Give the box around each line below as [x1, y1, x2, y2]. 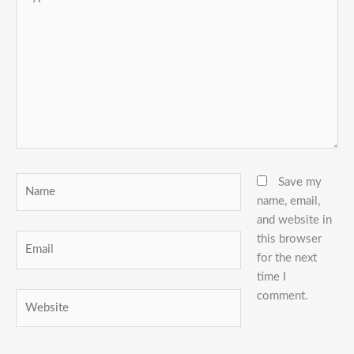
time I [256, 270, 286, 283]
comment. [256, 289, 308, 302]
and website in [256, 213, 332, 226]
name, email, [256, 194, 320, 207]
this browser [256, 232, 322, 245]
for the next [256, 251, 317, 264]
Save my [277, 175, 322, 188]
